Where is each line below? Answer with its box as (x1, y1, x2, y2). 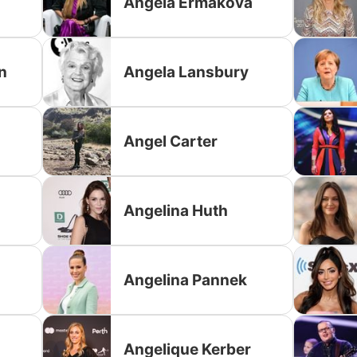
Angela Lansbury (124, 62, 249, 81)
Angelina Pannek (124, 270, 248, 289)
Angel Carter (124, 131, 218, 151)
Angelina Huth (124, 201, 229, 220)
